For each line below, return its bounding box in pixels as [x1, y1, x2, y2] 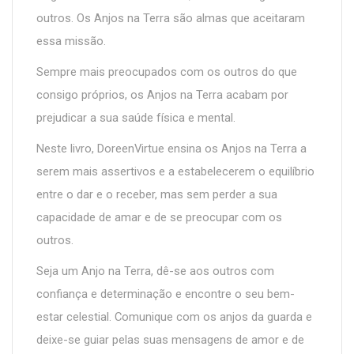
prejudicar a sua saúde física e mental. [36, 111, 235, 126]
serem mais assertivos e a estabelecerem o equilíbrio [36, 164, 314, 179]
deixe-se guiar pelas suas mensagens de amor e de [36, 333, 304, 348]
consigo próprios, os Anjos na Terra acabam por [36, 88, 288, 103]
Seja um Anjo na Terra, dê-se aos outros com [36, 264, 274, 279]
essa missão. [36, 34, 106, 49]
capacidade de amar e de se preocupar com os [36, 210, 282, 225]
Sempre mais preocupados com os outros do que [36, 65, 297, 80]
